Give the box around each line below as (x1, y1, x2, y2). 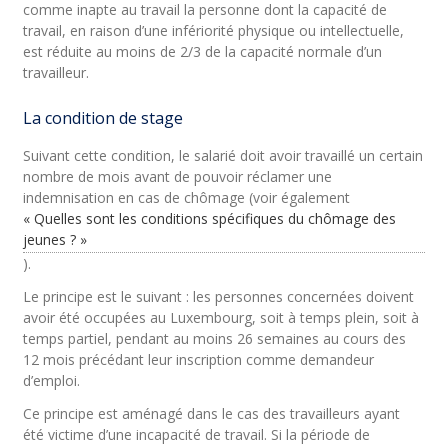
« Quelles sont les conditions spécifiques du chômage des (23, 209, 397, 228)
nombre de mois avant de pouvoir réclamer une (23, 167, 333, 186)
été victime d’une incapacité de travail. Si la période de (23, 425, 371, 444)
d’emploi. (23, 371, 81, 390)
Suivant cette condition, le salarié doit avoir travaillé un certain (23, 146, 424, 165)
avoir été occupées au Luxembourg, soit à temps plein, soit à (23, 308, 420, 327)
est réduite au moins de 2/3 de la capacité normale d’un (23, 42, 383, 61)
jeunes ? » (23, 230, 88, 249)
